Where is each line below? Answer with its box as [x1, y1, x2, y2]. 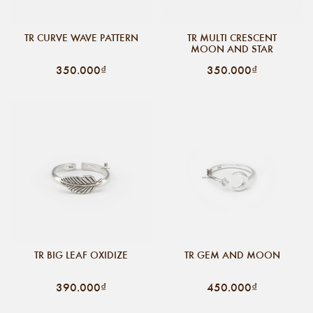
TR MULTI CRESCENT [187, 30, 277, 45]
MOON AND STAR [191, 41, 273, 56]
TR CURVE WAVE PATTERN [24, 30, 138, 45]
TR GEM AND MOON [184, 247, 280, 262]
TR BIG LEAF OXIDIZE [34, 247, 128, 262]
